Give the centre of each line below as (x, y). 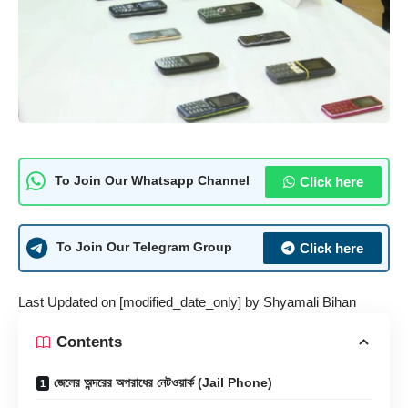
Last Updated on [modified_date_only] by (141, 301)
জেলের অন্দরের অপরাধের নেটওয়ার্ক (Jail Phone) (163, 382)
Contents (89, 342)
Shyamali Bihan (310, 301)
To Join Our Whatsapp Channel (152, 181)
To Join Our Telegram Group (144, 248)
